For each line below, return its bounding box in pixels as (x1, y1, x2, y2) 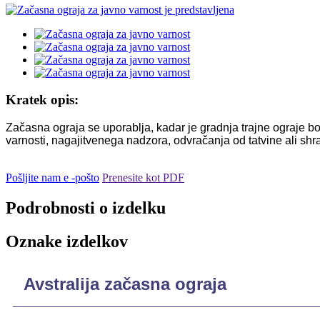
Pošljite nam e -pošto (6, 171, 99, 184)
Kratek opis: (6, 92, 79, 108)
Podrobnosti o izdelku (6, 199, 166, 218)
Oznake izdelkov (6, 231, 128, 251)
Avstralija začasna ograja (24, 274, 226, 294)
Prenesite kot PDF (102, 171, 184, 184)
